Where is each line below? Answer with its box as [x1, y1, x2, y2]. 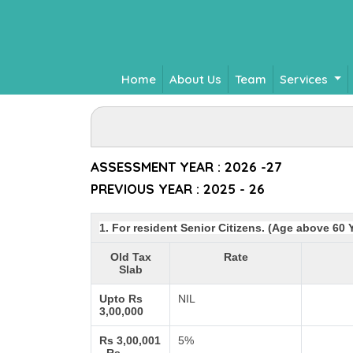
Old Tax [110, 251, 151, 263]
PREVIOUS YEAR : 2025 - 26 [91, 180, 265, 197]
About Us [169, 71, 221, 87]
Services [279, 71, 331, 87]
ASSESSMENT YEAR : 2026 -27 [91, 158, 282, 175]
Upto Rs [99, 292, 143, 305]
